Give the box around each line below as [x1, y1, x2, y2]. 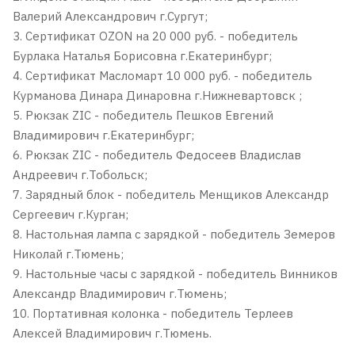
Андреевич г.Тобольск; [13, 167, 147, 182]
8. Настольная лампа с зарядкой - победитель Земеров [13, 227, 335, 242]
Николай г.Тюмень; [13, 246, 124, 261]
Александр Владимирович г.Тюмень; [13, 286, 227, 301]
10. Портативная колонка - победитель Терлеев [13, 306, 293, 321]
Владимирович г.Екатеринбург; [13, 128, 194, 143]
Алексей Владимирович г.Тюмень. [13, 326, 212, 341]
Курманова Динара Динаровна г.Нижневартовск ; [13, 88, 302, 103]
